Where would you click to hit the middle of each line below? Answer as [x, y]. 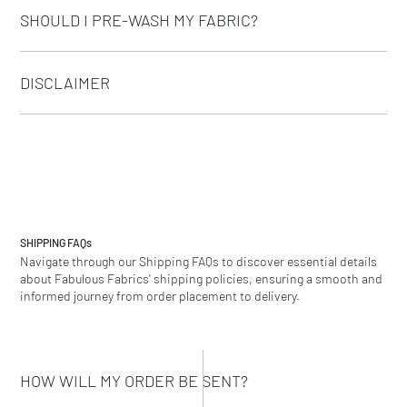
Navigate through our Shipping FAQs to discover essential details [199, 261]
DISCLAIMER [65, 82]
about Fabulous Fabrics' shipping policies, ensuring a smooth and [202, 278]
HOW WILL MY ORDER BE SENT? [134, 380]
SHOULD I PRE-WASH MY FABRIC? [139, 20]
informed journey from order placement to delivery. [160, 295]
